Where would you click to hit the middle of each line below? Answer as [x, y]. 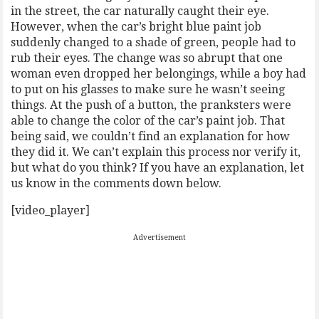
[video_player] [51, 210]
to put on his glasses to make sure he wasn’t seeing [148, 89]
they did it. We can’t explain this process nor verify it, [156, 152]
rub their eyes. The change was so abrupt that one [147, 58]
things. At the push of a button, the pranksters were [151, 105]
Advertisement [159, 237]
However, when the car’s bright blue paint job [136, 27]
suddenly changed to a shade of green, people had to [153, 42]
